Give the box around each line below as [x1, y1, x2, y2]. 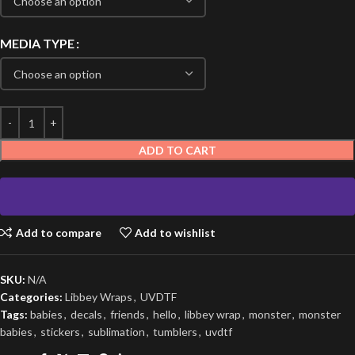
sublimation [88, 325, 145, 338]
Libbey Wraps [65, 290, 132, 303]
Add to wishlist [135, 225, 216, 239]
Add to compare [15, 225, 101, 239]
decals [71, 307, 102, 321]
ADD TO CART [139, 143, 216, 157]
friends [110, 307, 145, 321]
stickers [40, 325, 80, 338]
